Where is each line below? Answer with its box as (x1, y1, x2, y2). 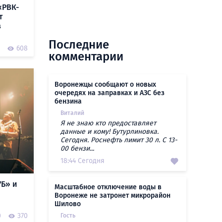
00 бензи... (60, 144, 94, 153)
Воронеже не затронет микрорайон (55, 191, 170, 200)
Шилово (55, 200, 81, 208)
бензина (55, 97, 82, 106)
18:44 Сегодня (60, 157, 105, 165)
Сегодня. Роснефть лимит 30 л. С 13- (60, 136, 177, 144)
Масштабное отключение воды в (55, 183, 162, 191)
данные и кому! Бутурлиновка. (60, 127, 159, 136)
